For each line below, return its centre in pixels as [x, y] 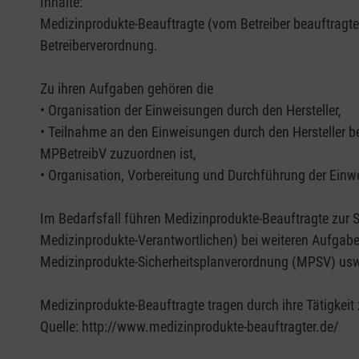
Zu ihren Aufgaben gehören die [127, 89]
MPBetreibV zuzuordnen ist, [118, 154]
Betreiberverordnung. [99, 46]
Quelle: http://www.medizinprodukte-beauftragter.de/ [190, 327]
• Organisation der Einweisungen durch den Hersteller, [191, 111]
